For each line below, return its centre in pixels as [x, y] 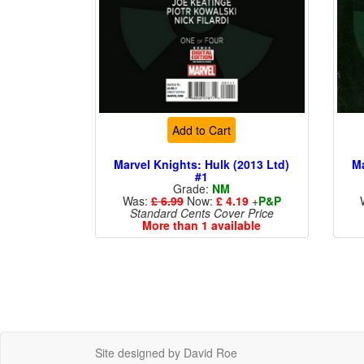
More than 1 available [202, 225]
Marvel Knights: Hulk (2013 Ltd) [202, 164]
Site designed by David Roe [166, 353]
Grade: [193, 188]
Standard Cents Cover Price [201, 212]
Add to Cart [202, 130]
